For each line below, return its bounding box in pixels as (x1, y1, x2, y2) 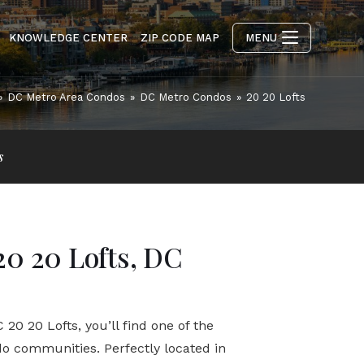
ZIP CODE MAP (141, 32, 219, 44)
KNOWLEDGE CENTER (9, 32, 128, 44)
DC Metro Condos (140, 91, 232, 103)
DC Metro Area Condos (7, 91, 125, 103)
